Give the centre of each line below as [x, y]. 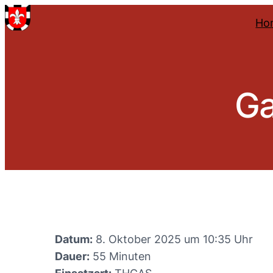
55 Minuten [120, 256]
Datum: [74, 239]
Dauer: [72, 256]
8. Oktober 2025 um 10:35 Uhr [173, 239]
